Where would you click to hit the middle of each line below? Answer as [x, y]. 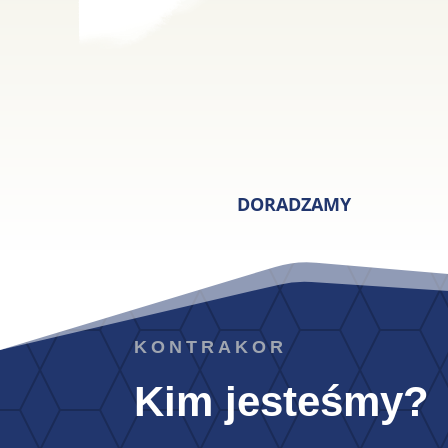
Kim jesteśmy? [282, 401]
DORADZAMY [293, 204]
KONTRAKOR [211, 346]
